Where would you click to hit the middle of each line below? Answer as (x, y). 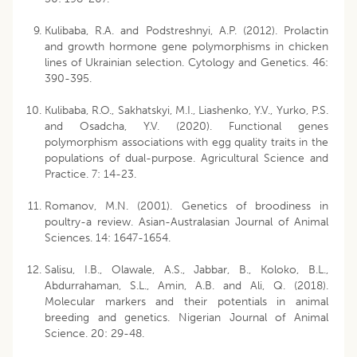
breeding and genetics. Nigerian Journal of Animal (186, 317)
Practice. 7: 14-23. (90, 174)
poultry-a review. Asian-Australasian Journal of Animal (186, 222)
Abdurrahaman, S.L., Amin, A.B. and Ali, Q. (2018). (186, 285)
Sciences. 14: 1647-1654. (108, 237)
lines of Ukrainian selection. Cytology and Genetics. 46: (186, 62)
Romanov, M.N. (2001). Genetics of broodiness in (186, 206)
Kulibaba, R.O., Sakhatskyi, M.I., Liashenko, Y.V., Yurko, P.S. (186, 110)
